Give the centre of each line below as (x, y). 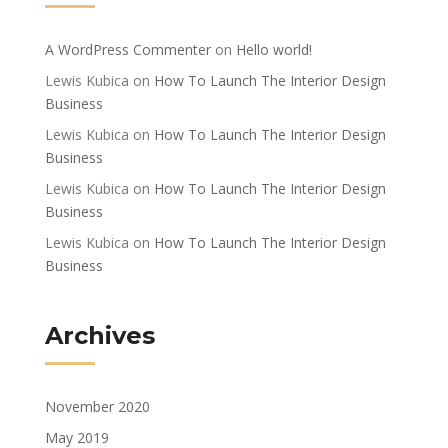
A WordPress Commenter (128, 49)
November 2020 (97, 406)
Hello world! (274, 49)
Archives (100, 335)
